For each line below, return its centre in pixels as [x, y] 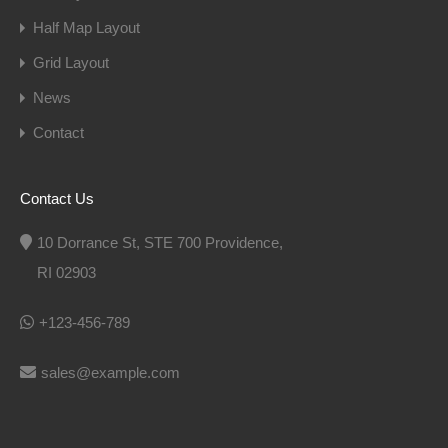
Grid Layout [71, 62]
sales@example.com [110, 372]
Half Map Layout [86, 27]
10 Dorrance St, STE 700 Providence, [160, 242]
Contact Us [57, 198]
